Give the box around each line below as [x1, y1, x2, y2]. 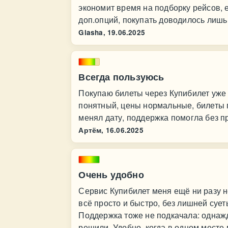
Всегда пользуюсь [78, 70, 164, 83]
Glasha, [78, 27, 105, 37]
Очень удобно [78, 168, 144, 181]
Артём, [78, 125, 104, 135]
